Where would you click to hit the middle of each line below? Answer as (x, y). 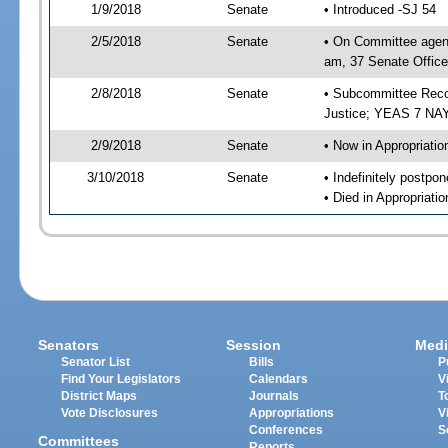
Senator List (96, 362)
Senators (69, 345)
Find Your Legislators (121, 379)
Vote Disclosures (110, 413)
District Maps (99, 396)
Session (254, 345)
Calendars (279, 379)
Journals (274, 396)
